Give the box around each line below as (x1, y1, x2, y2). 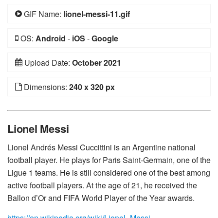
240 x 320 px (69, 81, 115, 92)
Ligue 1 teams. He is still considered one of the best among (7, 167, 210, 178)
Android (36, 33, 66, 44)
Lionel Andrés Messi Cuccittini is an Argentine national (7, 142, 196, 153)
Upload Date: (22, 57, 72, 68)
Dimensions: (22, 81, 69, 92)
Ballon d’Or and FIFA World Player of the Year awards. (7, 192, 195, 203)
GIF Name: (22, 8, 63, 19)
